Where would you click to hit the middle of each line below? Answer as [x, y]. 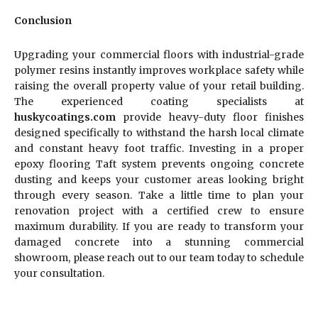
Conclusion [43, 20]
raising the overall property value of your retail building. [159, 86]
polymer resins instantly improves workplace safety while [159, 70]
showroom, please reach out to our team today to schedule [159, 257]
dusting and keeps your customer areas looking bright [159, 179]
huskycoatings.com [65, 117]
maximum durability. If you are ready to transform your [159, 226]
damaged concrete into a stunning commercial [159, 242]
